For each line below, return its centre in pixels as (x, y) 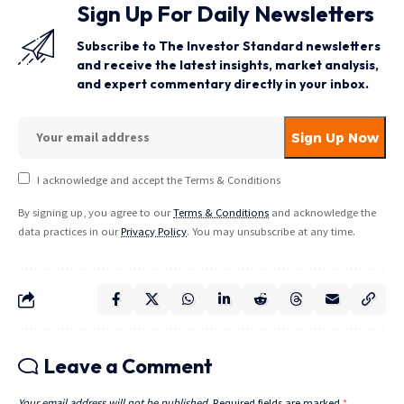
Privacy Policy (154, 232)
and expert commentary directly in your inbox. (223, 84)
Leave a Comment (129, 367)
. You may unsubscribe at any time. (271, 232)
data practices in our (69, 232)
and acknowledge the (322, 213)
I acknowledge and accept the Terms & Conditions (158, 180)
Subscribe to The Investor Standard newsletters (229, 46)
